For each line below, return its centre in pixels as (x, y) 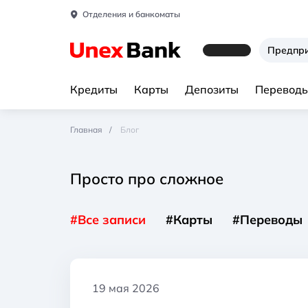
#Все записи (108, 219)
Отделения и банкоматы (131, 14)
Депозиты (212, 89)
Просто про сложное (147, 178)
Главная (86, 130)
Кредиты (94, 89)
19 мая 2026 (126, 288)
